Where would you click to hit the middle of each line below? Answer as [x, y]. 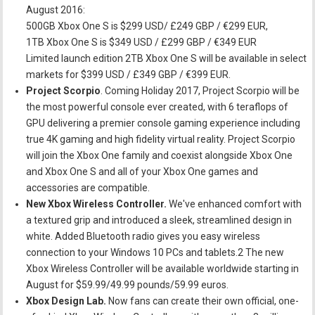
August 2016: [56, 10]
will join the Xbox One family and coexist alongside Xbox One [160, 156]
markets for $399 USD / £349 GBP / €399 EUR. [129, 75]
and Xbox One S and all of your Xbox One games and [142, 172]
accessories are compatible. [88, 188]
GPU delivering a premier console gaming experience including [163, 123]
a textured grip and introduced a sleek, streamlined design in [159, 220]
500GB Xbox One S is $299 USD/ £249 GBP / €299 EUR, [147, 26]
